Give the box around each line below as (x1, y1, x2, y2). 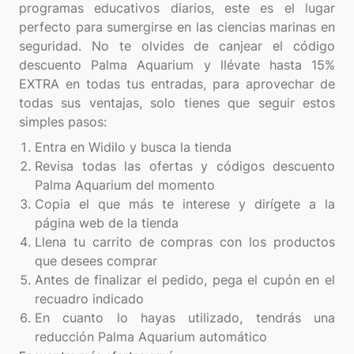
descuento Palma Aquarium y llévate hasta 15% (19, 57, 335, 73)
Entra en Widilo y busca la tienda (35, 139, 232, 155)
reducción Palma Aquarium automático (35, 329, 267, 345)
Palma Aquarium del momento (35, 177, 215, 193)
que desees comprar (35, 253, 157, 269)
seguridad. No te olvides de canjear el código (19, 38, 335, 54)
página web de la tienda (35, 215, 179, 231)
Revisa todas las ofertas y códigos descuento (35, 158, 335, 174)
